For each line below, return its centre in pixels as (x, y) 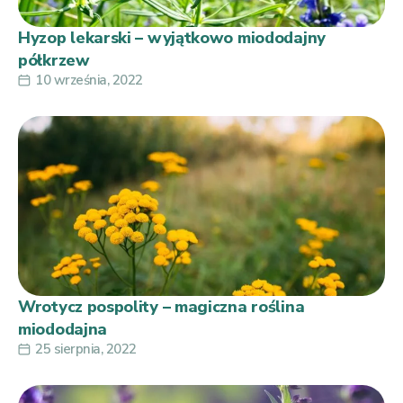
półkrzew (54, 60)
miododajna (63, 329)
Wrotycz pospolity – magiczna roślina (161, 306)
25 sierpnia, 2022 (86, 349)
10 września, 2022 (89, 80)
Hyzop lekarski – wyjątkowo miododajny (172, 37)
